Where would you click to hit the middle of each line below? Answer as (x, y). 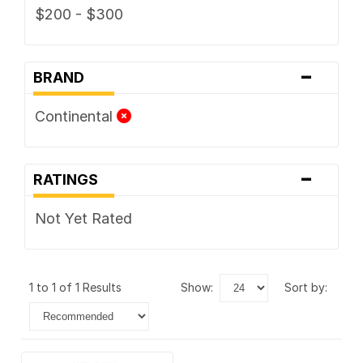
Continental (75, 116)
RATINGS (70, 179)
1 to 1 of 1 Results (79, 287)
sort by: (310, 287)
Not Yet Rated (83, 218)
